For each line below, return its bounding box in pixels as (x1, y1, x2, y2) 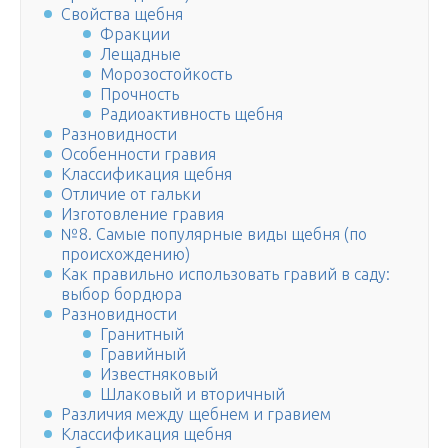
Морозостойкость (100, 65, 233, 84)
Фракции (100, 25, 171, 44)
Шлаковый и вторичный (100, 385, 286, 404)
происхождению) (61, 245, 190, 264)
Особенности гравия (61, 145, 216, 164)
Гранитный (100, 325, 185, 344)
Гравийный (100, 345, 187, 364)
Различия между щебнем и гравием (61, 405, 331, 424)
